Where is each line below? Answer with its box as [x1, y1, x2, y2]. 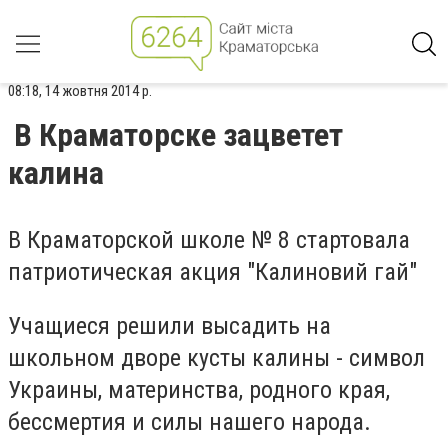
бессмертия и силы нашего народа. [8, 407, 371, 436]
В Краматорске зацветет [14, 116, 343, 154]
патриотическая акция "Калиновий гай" [8, 258, 417, 286]
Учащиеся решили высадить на [8, 311, 331, 340]
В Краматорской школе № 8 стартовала [8, 226, 410, 254]
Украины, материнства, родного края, [8, 375, 390, 404]
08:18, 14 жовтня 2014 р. [8, 82, 152, 100]
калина [8, 154, 104, 192]
